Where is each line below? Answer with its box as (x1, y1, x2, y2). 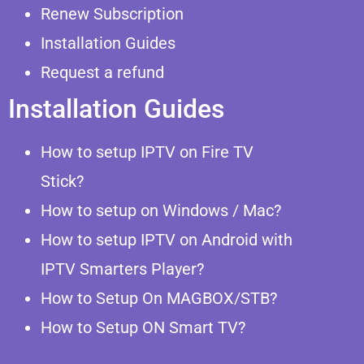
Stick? (41, 171, 84, 191)
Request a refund (41, 62, 164, 82)
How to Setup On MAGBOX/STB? (41, 288, 277, 308)
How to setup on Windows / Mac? (41, 200, 281, 220)
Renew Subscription (41, 3, 184, 24)
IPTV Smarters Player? (41, 258, 204, 279)
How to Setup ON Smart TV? (41, 317, 245, 337)
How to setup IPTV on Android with (41, 229, 292, 249)
